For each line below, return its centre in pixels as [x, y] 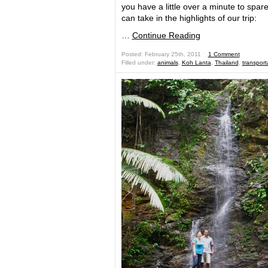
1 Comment [224, 54]
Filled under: [139, 63]
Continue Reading [166, 35]
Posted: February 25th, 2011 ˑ [165, 54]
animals [167, 63]
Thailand [226, 63]
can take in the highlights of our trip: [189, 18]
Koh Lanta [196, 63]
